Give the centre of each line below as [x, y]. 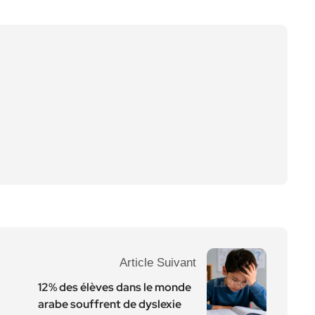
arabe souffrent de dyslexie [110, 304]
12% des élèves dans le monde [115, 287]
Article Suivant [158, 263]
